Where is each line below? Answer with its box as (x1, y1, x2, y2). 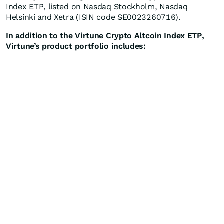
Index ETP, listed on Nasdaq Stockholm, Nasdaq (6, 2, 188, 11)
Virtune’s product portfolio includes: (6, 41, 146, 51)
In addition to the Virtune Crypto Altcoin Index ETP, (6, 31, 204, 40)
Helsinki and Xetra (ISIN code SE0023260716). (6, 12, 181, 22)
